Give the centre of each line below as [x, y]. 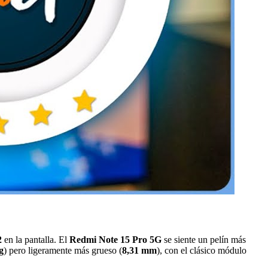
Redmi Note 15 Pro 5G [115, 239]
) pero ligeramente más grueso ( [63, 250]
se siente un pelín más [204, 239]
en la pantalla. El [36, 239]
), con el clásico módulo [202, 250]
